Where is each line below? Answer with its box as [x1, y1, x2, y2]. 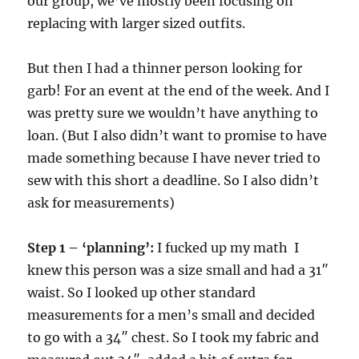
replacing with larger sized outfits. [27, 15, 246, 32]
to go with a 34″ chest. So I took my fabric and [27, 329, 320, 346]
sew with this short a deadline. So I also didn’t [27, 172, 320, 189]
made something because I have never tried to [27, 150, 321, 167]
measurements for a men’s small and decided [27, 307, 316, 324]
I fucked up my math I [154, 240, 300, 256]
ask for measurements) [27, 195, 175, 212]
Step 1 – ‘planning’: [27, 240, 155, 256]
